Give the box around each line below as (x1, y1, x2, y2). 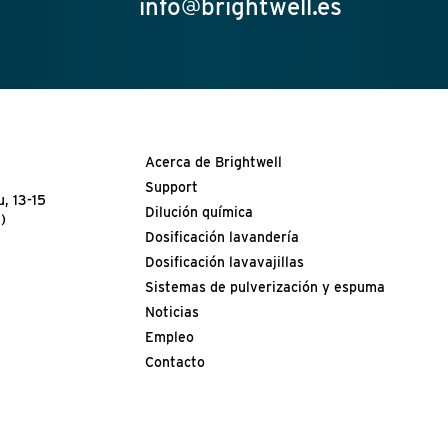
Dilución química (144, 204, 253, 221)
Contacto (144, 354, 205, 371)
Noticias (144, 304, 199, 321)
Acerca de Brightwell (144, 154, 282, 171)
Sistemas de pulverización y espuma (144, 279, 385, 296)
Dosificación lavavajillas (144, 254, 304, 271)
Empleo (144, 329, 194, 346)
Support (144, 179, 198, 196)
